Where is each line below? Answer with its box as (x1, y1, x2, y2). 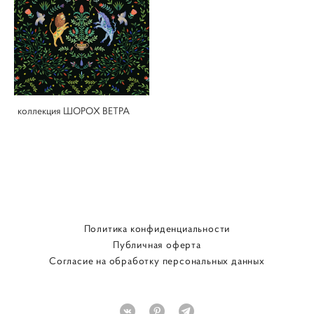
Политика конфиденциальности (83, 221, 231, 235)
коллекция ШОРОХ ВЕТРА (18, 104, 130, 117)
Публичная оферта (113, 238, 201, 251)
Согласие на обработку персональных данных (49, 254, 265, 267)
